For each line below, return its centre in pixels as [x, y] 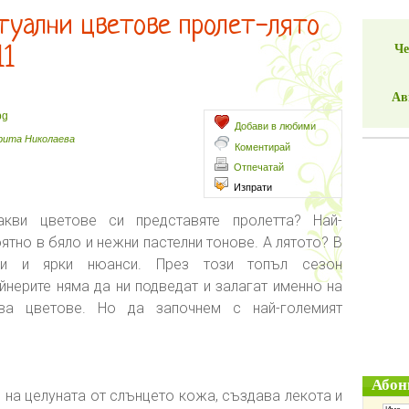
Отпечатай [259, 167]
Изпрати [253, 187]
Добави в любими [275, 126]
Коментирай [262, 147]
